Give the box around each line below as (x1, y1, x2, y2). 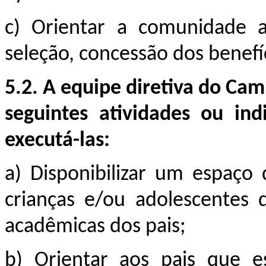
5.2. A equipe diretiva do (4, 77, 221, 99)
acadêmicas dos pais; (5, 216, 186, 237)
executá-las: (5, 129, 110, 151)
